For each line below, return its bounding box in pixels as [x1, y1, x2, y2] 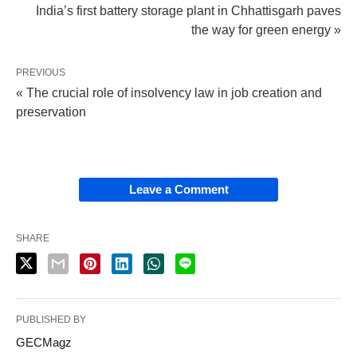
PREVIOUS [16, 67, 65, 79]
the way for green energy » [191, 23, 341, 37]
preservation [16, 105, 86, 120]
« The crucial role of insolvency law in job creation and [16, 86, 322, 100]
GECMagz [16, 335, 72, 350]
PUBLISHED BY [16, 314, 86, 326]
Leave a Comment [128, 182, 229, 197]
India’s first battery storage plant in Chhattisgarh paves [36, 4, 341, 18]
